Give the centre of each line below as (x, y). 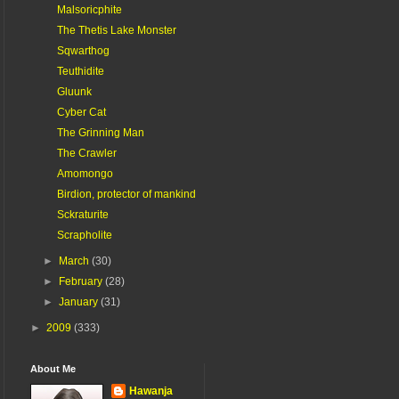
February (82, 281)
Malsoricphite (89, 9)
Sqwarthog (83, 50)
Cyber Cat (81, 112)
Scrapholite (84, 235)
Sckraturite (82, 214)
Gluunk (74, 91)
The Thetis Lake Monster (116, 30)
